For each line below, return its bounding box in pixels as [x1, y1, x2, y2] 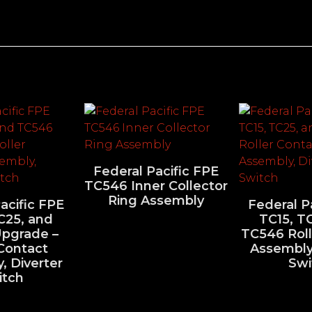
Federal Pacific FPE [93, 163, 219, 179]
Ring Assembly [108, 192, 204, 208]
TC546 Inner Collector [84, 178, 228, 194]
